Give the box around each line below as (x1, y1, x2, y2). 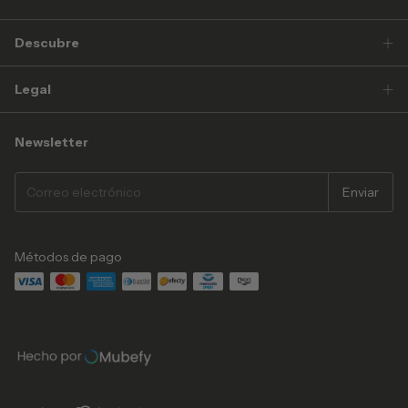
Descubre (15, 35, 79, 52)
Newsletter (15, 134, 88, 151)
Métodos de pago (15, 249, 122, 266)
